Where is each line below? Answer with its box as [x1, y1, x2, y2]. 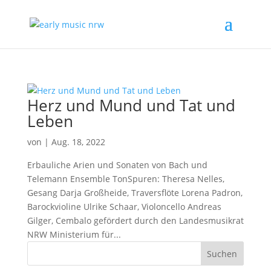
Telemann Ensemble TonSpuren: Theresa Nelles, [27, 173, 224, 184]
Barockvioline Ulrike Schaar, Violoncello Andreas [27, 201, 221, 212]
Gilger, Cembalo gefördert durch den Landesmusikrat [27, 215, 244, 226]
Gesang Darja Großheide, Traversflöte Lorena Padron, [27, 187, 243, 198]
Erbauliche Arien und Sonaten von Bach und [27, 159, 207, 171]
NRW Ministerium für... [27, 229, 121, 240]
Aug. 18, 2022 [51, 136, 105, 148]
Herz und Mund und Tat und [27, 94, 235, 116]
